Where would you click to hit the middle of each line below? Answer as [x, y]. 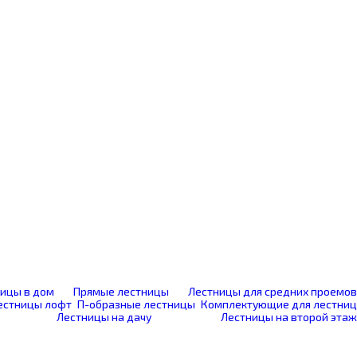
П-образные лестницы [137, 304]
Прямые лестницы [121, 291]
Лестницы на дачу [104, 317]
